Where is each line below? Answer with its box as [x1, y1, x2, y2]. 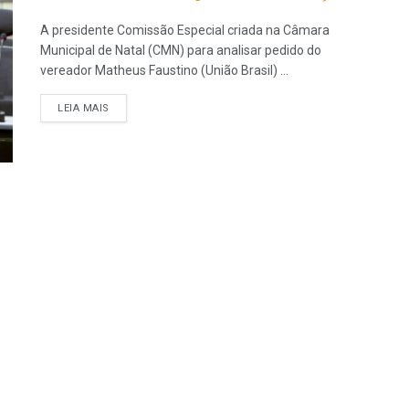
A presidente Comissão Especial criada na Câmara [40, 23, 330, 37]
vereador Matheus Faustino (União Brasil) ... [40, 63, 288, 78]
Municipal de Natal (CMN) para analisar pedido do [40, 43, 321, 58]
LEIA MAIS [58, 102, 110, 114]
